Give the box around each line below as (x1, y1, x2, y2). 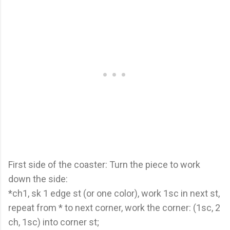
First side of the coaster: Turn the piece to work (8, 159, 200, 170)
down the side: (8, 173, 68, 184)
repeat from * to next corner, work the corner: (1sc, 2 (8, 202, 220, 213)
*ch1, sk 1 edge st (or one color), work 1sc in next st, (8, 187, 220, 199)
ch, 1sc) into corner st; (8, 216, 99, 227)
